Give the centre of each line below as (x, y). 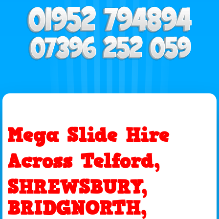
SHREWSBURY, (77, 187)
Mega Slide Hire (88, 135)
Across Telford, (83, 161)
